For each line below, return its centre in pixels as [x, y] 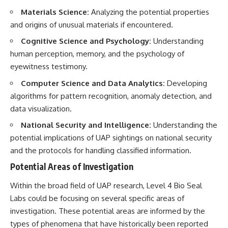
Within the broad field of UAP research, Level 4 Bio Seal [106, 186]
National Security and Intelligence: [86, 125]
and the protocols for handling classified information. [101, 151]
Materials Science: [55, 12]
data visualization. [41, 108]
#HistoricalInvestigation [155, 21]
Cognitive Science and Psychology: [86, 41]
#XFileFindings [141, 30]
